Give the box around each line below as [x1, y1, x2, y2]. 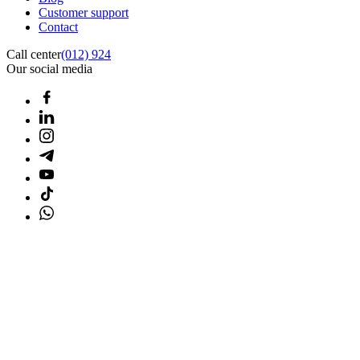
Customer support [39, 5, 129, 19]
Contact [39, 19, 78, 34]
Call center [6, 47, 61, 61]
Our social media [6, 61, 92, 76]
